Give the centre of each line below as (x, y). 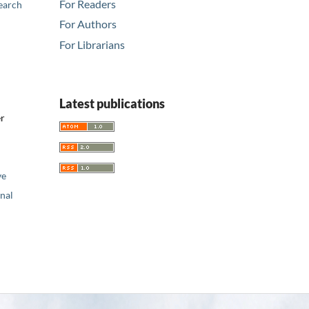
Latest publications (112, 104)
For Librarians (92, 45)
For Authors (88, 24)
